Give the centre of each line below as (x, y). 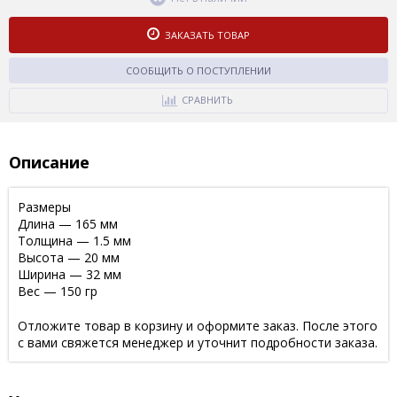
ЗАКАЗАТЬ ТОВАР (207, 35)
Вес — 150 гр (58, 291)
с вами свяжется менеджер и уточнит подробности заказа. (198, 342)
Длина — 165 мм (68, 223)
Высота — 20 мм (69, 257)
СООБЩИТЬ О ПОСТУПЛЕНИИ (198, 70)
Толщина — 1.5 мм (74, 240)
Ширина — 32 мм (70, 274)
